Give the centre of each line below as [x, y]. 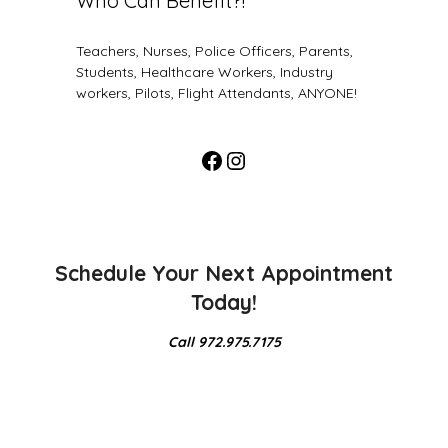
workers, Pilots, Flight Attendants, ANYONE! [216, 92]
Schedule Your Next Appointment [224, 272]
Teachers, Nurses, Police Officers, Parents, [214, 50]
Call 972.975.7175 [224, 341]
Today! [224, 301]
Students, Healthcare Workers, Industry [204, 71]
